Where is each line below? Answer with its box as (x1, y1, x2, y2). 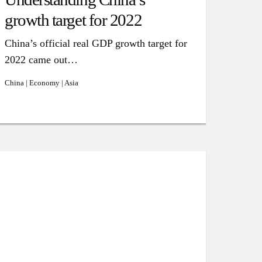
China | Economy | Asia (4, 78, 78, 87)
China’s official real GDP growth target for (4, 37, 187, 49)
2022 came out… (4, 54, 78, 65)
